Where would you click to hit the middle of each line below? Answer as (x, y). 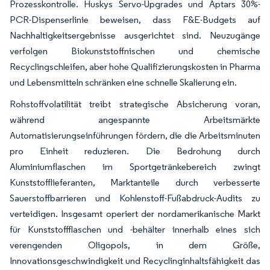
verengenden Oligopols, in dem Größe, (135, 245)
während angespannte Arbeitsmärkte (135, 119)
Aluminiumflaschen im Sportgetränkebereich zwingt (135, 166)
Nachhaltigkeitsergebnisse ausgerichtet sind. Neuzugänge (135, 35)
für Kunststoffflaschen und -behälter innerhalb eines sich (135, 229)
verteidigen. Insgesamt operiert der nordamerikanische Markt (135, 213)
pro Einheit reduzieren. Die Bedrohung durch (135, 151)
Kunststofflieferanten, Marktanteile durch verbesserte (135, 182)
